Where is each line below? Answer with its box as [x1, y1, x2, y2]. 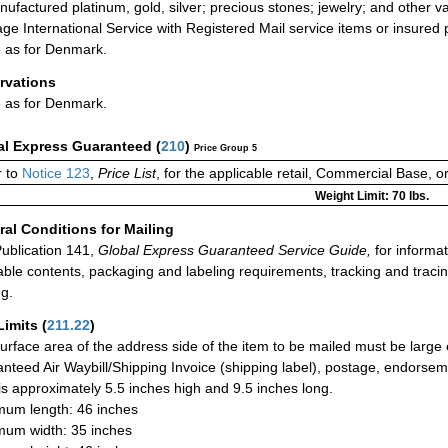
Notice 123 [18, 165, 90, 182]
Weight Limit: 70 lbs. [314, 189, 429, 204]
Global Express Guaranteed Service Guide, [94, 241, 371, 258]
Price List [98, 165, 156, 182]
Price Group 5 [194, 143, 257, 154]
